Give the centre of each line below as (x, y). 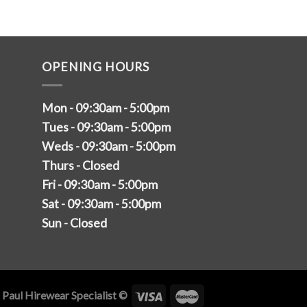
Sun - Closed (74, 223)
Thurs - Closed (81, 165)
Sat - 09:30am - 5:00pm (101, 204)
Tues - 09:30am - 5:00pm (106, 127)
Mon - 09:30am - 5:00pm (106, 108)
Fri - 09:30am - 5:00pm (100, 184)
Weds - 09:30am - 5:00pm (109, 146)
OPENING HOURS (96, 66)
